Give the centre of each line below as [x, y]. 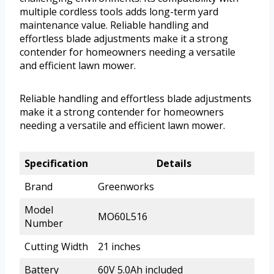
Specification [56, 163]
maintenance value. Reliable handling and [114, 25]
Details [174, 163]
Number [44, 223]
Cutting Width [56, 246]
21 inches [119, 246]
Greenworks [126, 186]
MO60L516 [123, 216]
